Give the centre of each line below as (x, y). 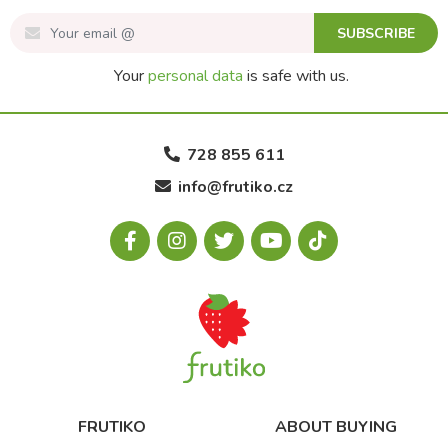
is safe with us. (295, 76)
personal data (195, 76)
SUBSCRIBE (376, 34)
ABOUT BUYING (336, 427)
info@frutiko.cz (235, 187)
